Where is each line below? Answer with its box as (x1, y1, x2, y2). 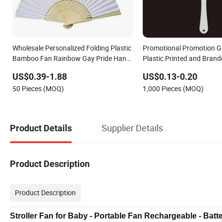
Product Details (10, 123, 72, 134)
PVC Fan (142, 63, 169, 73)
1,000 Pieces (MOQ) (142, 83, 204, 93)
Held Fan (12, 63, 40, 73)
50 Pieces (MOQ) (12, 83, 64, 93)
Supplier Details (102, 122, 163, 134)
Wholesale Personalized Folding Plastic (12, 43, 131, 53)
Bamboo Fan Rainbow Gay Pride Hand (12, 53, 130, 63)
